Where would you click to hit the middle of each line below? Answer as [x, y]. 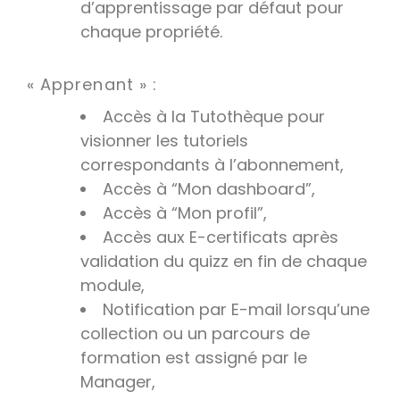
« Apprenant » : [92, 85]
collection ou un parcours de [195, 334]
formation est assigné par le [194, 358]
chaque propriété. [151, 31]
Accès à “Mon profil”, [185, 213]
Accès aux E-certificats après [221, 237]
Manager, [118, 382]
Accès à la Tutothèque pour [214, 117]
